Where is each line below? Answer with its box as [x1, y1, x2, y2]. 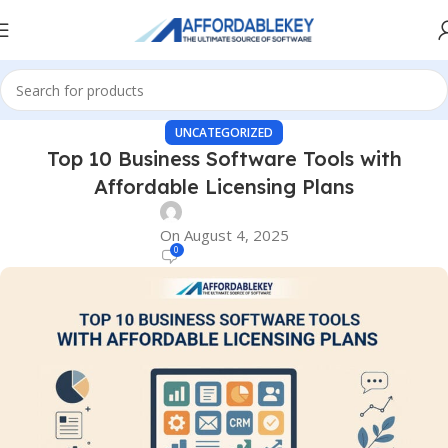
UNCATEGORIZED [175, 124, 273, 141]
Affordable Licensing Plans [94, 174, 354, 199]
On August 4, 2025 [159, 225, 289, 245]
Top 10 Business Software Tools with [46, 146, 402, 171]
